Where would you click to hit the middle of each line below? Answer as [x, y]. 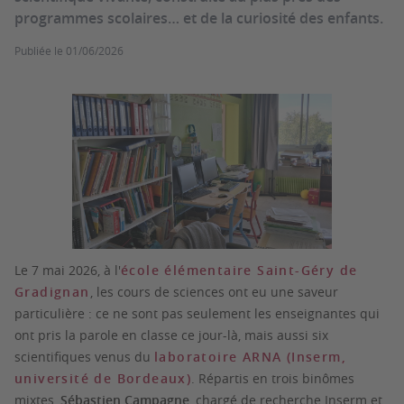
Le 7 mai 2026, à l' [68, 270]
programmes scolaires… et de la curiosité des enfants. [199, 18]
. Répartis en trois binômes [273, 378]
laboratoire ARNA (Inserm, [250, 356]
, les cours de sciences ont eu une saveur [214, 291]
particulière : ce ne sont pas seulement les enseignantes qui [197, 313]
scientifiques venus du [84, 356]
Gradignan [52, 291]
